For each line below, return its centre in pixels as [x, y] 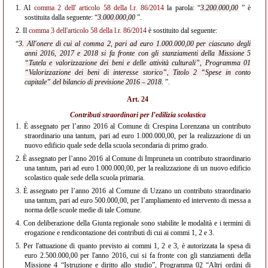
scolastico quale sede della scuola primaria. [85, 178]
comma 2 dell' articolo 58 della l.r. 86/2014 [99, 8]
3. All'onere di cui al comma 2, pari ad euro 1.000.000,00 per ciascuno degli [135, 44]
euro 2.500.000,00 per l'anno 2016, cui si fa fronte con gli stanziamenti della [138, 255]
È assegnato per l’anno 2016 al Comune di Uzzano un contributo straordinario [136, 191]
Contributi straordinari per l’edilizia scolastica [138, 115]
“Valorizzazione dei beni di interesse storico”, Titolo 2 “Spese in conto [138, 72]
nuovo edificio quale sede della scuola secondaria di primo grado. [116, 145]
